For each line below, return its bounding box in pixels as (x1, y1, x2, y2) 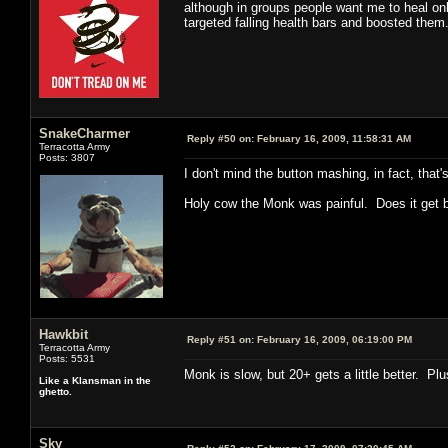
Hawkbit (39, 326, 88, 342)
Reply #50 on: (187, 132, 254, 144)
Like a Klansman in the (39, 374, 151, 386)
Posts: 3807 (39, 151, 95, 163)
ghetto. (39, 385, 72, 397)
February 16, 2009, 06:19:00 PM (254, 333, 412, 345)
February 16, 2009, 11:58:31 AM (254, 132, 411, 144)
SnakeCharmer (39, 125, 130, 141)
